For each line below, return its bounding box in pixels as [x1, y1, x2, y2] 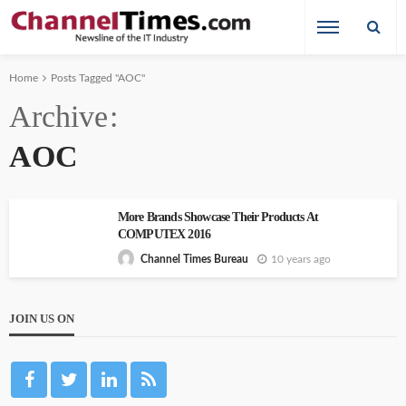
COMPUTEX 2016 [118, 227, 211, 241]
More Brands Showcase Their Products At [118, 210, 319, 224]
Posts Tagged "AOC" [51, 72, 145, 83]
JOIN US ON [9, 312, 74, 326]
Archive [9, 100, 108, 133]
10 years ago [271, 253, 331, 265]
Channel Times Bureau [140, 254, 248, 266]
